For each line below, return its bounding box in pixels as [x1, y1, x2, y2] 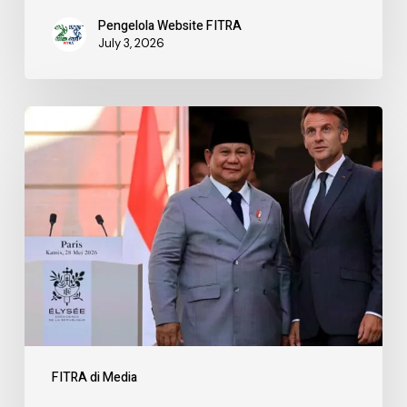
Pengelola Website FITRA [97, 15, 242, 35]
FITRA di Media [51, 368, 137, 388]
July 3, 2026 [97, 35, 164, 51]
